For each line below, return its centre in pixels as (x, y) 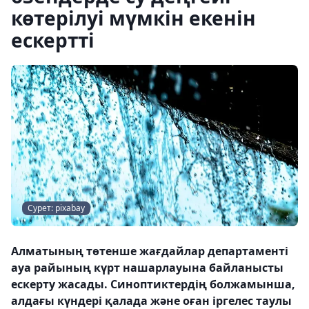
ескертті (53, 40)
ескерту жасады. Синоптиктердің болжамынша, (153, 284)
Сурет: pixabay (56, 208)
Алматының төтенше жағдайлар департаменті (150, 251)
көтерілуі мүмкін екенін (133, 18)
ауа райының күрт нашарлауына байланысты (147, 268)
